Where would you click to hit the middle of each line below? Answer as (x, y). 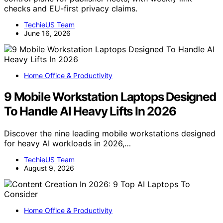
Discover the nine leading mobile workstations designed (110, 133)
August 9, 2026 (49, 168)
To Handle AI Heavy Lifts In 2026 (90, 111)
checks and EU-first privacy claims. (71, 8)
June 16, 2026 (47, 33)
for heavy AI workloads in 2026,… (67, 143)
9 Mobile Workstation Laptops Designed (110, 97)
